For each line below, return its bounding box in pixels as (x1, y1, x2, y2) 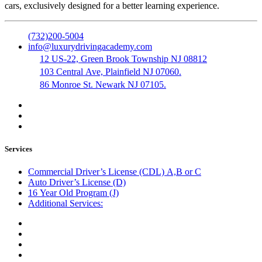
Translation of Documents (28, 230, 115, 239)
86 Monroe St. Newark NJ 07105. (40, 79, 166, 89)
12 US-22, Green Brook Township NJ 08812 (40, 53, 207, 64)
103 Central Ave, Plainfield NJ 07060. (40, 66, 181, 77)
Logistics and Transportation (28, 240, 124, 250)
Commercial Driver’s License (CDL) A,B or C (28, 167, 201, 177)
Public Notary (28, 219, 74, 229)
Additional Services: (28, 198, 103, 209)
